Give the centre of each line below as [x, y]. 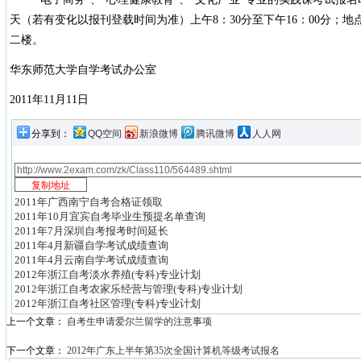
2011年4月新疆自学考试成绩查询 [91, 245]
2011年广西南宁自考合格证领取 [89, 202]
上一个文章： [36, 322]
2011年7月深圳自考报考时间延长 [91, 231]
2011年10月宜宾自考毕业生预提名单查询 [110, 216]
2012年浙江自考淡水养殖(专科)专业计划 [108, 274]
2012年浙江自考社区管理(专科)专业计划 [108, 303]
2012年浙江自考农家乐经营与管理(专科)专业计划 [129, 289]
